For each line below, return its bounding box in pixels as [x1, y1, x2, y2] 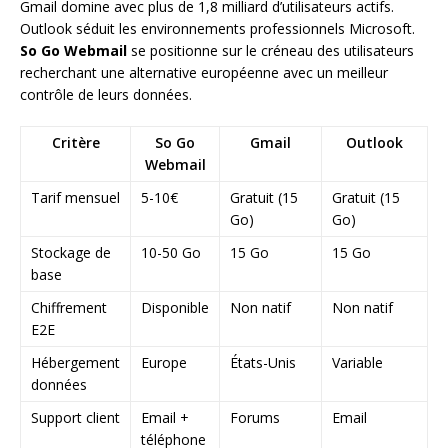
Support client [31, 407, 120, 427]
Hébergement [31, 352, 120, 372]
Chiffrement [31, 297, 107, 317]
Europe [141, 352, 187, 372]
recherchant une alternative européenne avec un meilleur [20, 62, 388, 82]
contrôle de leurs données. [20, 84, 192, 104]
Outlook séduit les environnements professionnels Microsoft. [20, 18, 415, 38]
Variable [332, 352, 383, 372]
